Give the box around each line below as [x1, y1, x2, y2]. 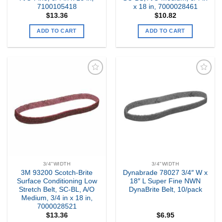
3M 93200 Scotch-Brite [21, 168, 93, 176]
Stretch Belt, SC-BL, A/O [19, 185, 95, 193]
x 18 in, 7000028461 [133, 3, 198, 11]
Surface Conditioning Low [16, 177, 97, 185]
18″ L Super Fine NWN [130, 177, 201, 185]
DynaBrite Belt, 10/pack [128, 185, 202, 193]
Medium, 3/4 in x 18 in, [21, 194, 93, 202]
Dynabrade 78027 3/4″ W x [123, 168, 208, 176]
